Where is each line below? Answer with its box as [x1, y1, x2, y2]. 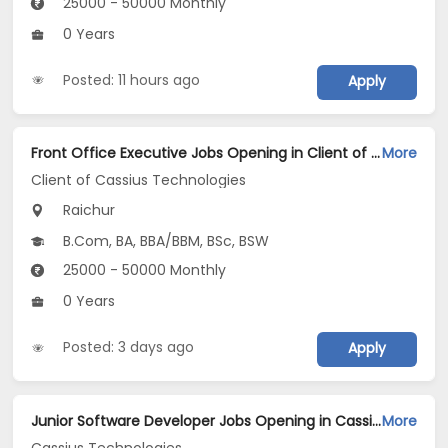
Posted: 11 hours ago [63, 70, 201, 91]
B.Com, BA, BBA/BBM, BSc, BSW [59, 231, 270, 252]
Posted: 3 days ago [63, 337, 195, 358]
